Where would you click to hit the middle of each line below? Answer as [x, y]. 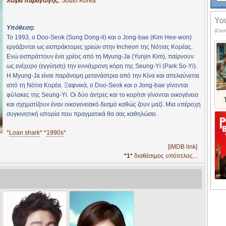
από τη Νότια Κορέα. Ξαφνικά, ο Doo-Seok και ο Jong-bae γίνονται [97, 85]
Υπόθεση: [21, 27]
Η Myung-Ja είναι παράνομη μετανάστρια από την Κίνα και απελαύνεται [103, 75]
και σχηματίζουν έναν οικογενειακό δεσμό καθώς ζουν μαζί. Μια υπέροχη [104, 104]
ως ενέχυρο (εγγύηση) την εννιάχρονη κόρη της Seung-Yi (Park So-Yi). [102, 66]
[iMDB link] [183, 147]
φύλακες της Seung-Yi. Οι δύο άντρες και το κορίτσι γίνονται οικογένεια [102, 95]
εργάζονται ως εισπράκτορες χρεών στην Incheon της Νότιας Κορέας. [100, 47]
